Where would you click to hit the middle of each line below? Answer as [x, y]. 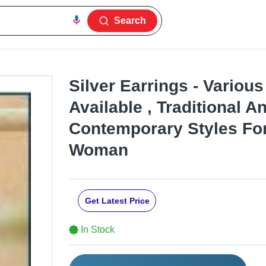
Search [130, 20]
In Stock [98, 230]
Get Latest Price [117, 201]
